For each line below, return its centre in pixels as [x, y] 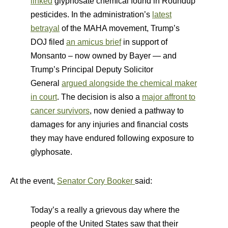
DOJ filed [48, 42]
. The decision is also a [99, 97]
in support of [144, 42]
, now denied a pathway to [137, 111]
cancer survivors [60, 111]
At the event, [34, 181]
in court [44, 97]
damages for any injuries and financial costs [109, 124]
